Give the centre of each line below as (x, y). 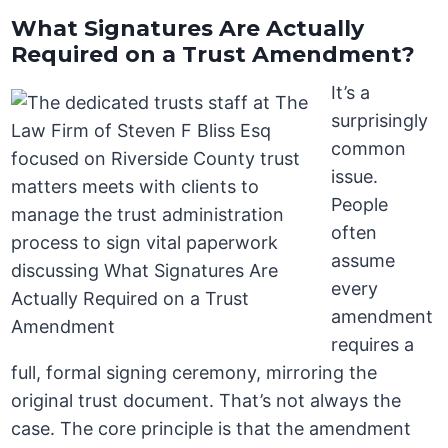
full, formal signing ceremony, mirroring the (194, 373)
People (360, 205)
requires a (373, 345)
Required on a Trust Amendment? (213, 55)
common (369, 149)
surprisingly (380, 121)
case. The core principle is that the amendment (211, 429)
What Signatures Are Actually (188, 29)
